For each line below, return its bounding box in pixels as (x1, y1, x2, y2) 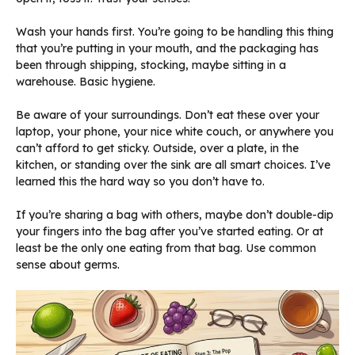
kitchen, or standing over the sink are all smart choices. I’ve (16, 158, 330, 173)
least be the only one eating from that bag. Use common (16, 241, 316, 256)
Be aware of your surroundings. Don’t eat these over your (16, 108, 319, 123)
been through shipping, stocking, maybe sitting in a (16, 58, 286, 73)
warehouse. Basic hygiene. (16, 74, 155, 90)
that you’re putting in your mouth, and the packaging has (16, 41, 319, 56)
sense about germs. (16, 258, 120, 273)
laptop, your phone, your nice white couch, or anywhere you (16, 124, 334, 139)
